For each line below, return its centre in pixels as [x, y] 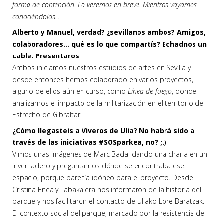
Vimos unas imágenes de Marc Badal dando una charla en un [110, 154]
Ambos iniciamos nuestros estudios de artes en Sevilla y [101, 68]
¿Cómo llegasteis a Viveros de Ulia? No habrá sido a [103, 131]
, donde [184, 91]
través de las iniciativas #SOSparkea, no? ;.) [89, 142]
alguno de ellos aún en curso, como [70, 91]
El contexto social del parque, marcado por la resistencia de [108, 213]
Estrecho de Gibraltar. [47, 115]
